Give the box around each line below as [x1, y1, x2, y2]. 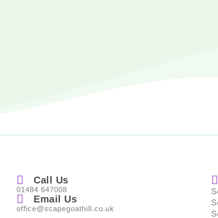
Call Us [34, 175, 69, 185]
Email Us [34, 194, 77, 204]
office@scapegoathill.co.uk [17, 204, 114, 213]
